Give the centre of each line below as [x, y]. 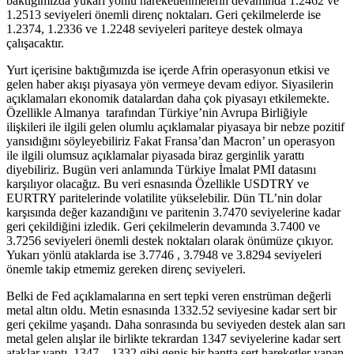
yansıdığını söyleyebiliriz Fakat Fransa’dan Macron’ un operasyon [171, 141]
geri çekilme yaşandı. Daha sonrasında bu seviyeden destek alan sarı [176, 324]
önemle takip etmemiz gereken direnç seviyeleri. [126, 269]
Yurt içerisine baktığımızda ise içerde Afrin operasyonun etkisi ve [168, 70]
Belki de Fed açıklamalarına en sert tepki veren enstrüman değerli [169, 296]
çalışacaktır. [35, 43]
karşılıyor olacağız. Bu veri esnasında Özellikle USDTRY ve [158, 183]
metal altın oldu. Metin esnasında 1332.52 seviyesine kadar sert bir [171, 310]
